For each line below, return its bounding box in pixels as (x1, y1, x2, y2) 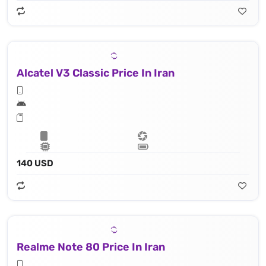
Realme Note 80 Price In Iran (17, 240, 165, 254)
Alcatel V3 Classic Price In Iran (17, 66, 175, 80)
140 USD (17, 157, 53, 169)
